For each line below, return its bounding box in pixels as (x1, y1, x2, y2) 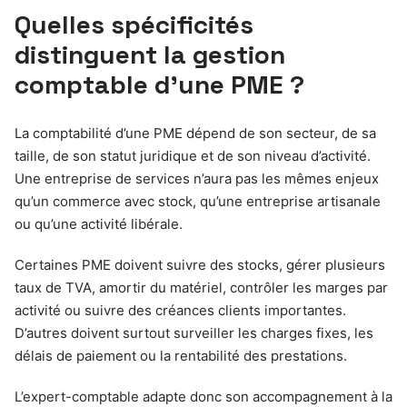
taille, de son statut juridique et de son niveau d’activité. (15, 147, 371, 164)
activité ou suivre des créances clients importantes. (15, 302, 346, 319)
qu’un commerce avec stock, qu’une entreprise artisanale (15, 193, 381, 210)
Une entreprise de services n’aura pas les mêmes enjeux (15, 170, 379, 187)
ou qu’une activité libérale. (15, 215, 183, 233)
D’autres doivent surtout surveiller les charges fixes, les (15, 324, 373, 342)
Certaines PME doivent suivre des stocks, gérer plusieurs (15, 256, 385, 273)
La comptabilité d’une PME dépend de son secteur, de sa (15, 124, 376, 142)
